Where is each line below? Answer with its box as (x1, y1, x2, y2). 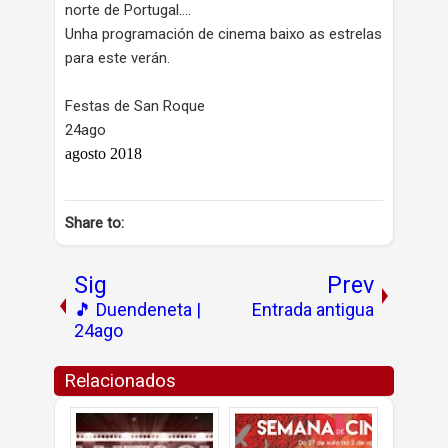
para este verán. (65, 49, 170, 68)
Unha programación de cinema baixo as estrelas (65, 25, 382, 44)
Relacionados (64, 370, 176, 393)
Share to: (65, 214, 124, 233)
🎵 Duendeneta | (74, 299, 201, 321)
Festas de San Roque (65, 97, 205, 116)
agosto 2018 (65, 145, 142, 163)
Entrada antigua (252, 299, 374, 321)
